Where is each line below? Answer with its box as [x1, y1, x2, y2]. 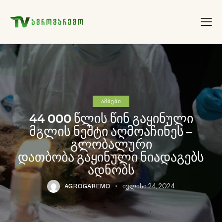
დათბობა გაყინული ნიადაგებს [18, 148, 204, 165]
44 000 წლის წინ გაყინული [29, 109, 193, 126]
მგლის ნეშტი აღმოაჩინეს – [29, 122, 193, 139]
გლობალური [70, 135, 152, 152]
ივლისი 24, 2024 [122, 181, 175, 190]
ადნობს [87, 161, 135, 178]
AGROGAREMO [64, 181, 111, 190]
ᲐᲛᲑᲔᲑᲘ [101, 97, 121, 105]
